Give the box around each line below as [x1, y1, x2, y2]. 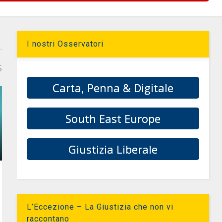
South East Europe [65, 111, 161, 126]
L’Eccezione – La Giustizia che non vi [27, 202, 174, 212]
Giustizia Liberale [68, 142, 158, 157]
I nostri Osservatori [27, 39, 104, 49]
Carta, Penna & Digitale [53, 80, 174, 95]
